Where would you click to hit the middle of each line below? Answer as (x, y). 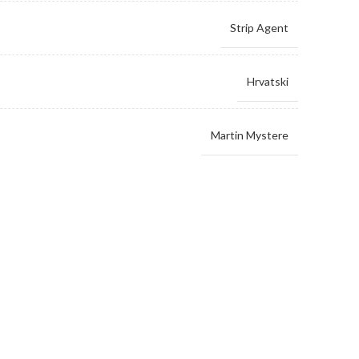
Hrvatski (268, 81)
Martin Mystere (250, 135)
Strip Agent (259, 27)
